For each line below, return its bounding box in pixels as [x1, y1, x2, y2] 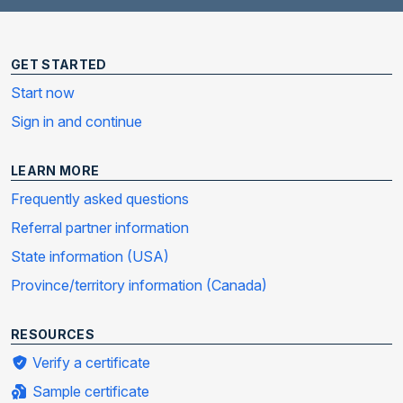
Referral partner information [11, 218, 189, 237]
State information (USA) [11, 246, 169, 265]
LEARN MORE [11, 162, 100, 178]
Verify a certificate [29, 353, 150, 372]
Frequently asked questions [11, 189, 189, 208]
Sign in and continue [11, 112, 142, 130]
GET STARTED [11, 56, 107, 72]
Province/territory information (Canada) [11, 275, 267, 294]
